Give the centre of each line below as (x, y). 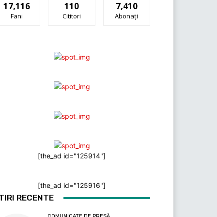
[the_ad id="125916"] (72, 186)
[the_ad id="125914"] (72, 156)
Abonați (127, 16)
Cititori (71, 16)
